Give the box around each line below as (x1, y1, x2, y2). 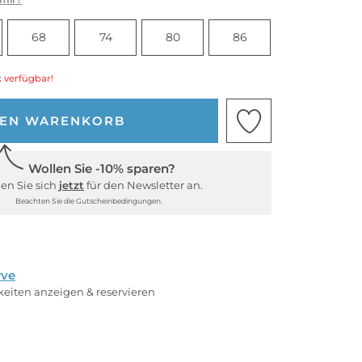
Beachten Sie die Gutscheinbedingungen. (15, 196, 162, 205)
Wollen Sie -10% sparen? (27, 161, 175, 176)
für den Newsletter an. (84, 179, 203, 192)
